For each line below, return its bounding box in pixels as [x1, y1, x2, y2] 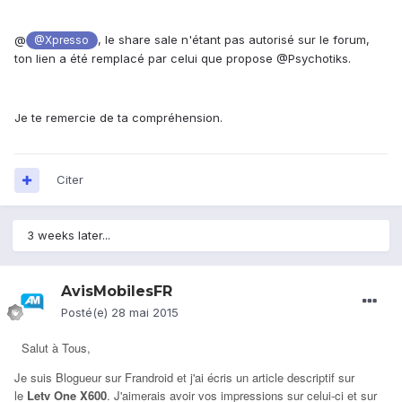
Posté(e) [61, 305, 111, 320]
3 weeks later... [27, 228, 110, 243]
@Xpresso [34, 34, 90, 48]
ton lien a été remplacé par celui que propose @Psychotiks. [14, 51, 351, 66]
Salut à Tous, [22, 339, 91, 357]
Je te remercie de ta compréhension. [14, 110, 223, 126]
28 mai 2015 [111, 305, 179, 320]
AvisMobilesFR [61, 283, 172, 301]
